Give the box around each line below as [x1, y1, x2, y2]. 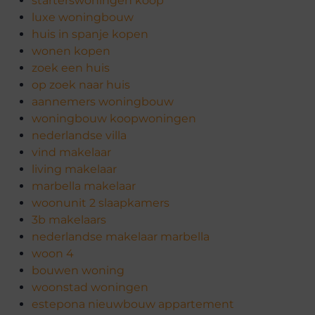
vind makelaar [32, 146, 111, 160]
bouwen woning [32, 264, 124, 278]
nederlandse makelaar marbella [32, 230, 210, 244]
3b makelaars [32, 213, 106, 227]
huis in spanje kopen [32, 27, 148, 41]
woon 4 [32, 247, 74, 261]
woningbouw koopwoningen [32, 112, 196, 126]
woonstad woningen [32, 281, 148, 295]
